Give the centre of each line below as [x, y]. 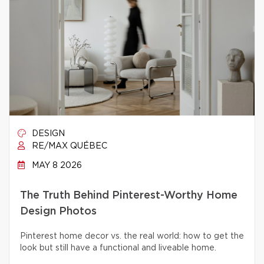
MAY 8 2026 [56, 166]
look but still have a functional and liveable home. [118, 248]
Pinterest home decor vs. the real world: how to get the [132, 236]
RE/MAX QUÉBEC [68, 146]
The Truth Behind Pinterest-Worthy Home [129, 196]
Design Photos [58, 212]
